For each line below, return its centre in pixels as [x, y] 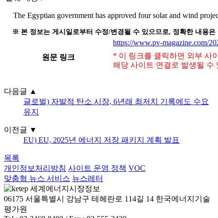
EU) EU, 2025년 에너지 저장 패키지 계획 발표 [101, 140]
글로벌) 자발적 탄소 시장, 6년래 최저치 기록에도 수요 [116, 102]
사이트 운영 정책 [97, 168]
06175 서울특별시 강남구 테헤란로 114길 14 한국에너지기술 [107, 199]
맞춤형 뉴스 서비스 [37, 179]
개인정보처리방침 [35, 168]
